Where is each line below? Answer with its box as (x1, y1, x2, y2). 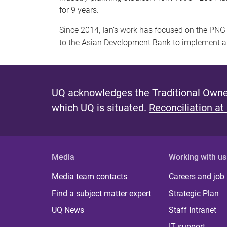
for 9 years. (59, 5, 99, 15)
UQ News (52, 205, 84, 215)
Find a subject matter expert (52, 188, 151, 198)
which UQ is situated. (52, 102, 149, 114)
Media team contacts (52, 172, 127, 181)
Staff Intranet (169, 205, 217, 215)
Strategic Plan (169, 188, 219, 198)
